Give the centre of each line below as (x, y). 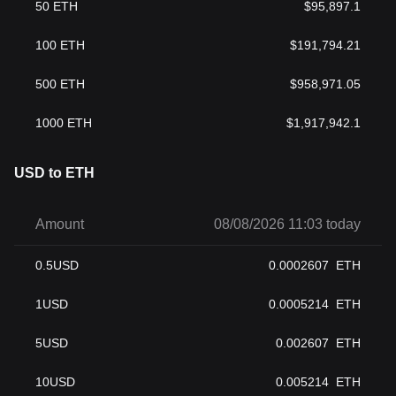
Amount (60, 224)
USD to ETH (54, 173)
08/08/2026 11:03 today (287, 224)
